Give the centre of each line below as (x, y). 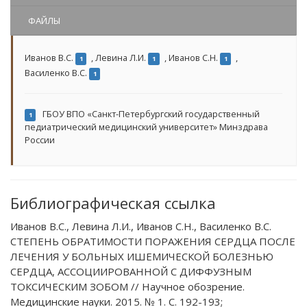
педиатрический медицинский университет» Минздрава (146, 127)
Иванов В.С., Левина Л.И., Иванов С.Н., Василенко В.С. (141, 226)
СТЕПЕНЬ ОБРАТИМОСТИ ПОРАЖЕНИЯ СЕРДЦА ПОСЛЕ (153, 241)
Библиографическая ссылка (113, 203)
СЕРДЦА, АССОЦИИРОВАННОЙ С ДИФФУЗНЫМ (131, 271)
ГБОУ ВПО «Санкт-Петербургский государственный (150, 114)
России (40, 140)
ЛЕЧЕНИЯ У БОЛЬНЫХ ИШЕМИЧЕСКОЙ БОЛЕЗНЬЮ (142, 256)
